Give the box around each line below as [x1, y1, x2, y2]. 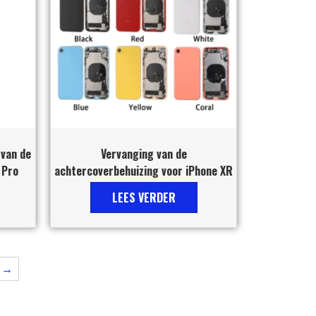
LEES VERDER [111, 188, 176, 206]
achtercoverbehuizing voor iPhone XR [54, 162, 233, 179]
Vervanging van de [100, 145, 187, 162]
